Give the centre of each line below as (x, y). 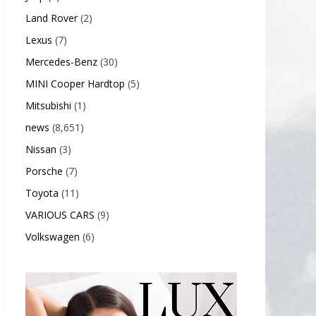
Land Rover (51, 18)
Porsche (44, 171)
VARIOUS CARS (60, 214)
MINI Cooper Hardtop (75, 83)
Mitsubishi (48, 105)
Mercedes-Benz (61, 61)
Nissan (41, 149)
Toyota (42, 193)
